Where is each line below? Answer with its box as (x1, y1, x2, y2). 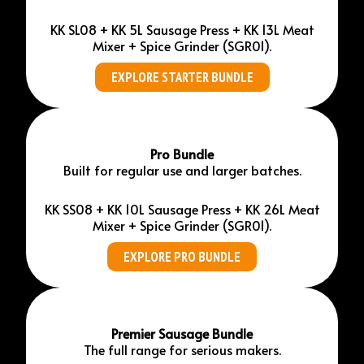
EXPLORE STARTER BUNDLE (110, 68, 253, 87)
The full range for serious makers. (83, 340, 281, 359)
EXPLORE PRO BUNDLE (123, 248, 240, 266)
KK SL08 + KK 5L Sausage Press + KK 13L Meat (50, 19, 314, 38)
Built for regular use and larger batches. (63, 161, 301, 180)
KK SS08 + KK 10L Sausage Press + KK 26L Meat (44, 200, 320, 219)
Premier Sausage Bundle (111, 324, 253, 343)
